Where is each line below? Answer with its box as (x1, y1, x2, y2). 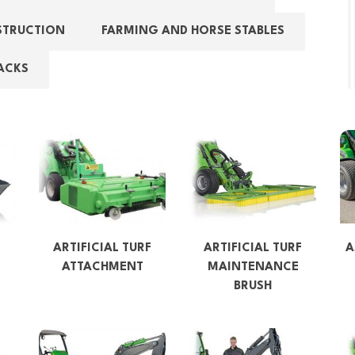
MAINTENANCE (207, 261, 299, 274)
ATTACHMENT (61, 261, 143, 274)
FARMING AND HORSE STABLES (101, 25, 284, 37)
